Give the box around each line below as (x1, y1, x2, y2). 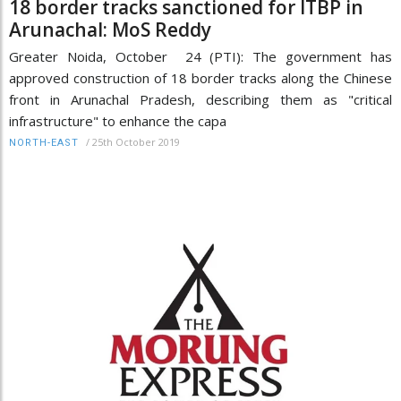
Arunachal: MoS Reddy (9, 16, 211, 42)
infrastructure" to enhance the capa (9, 111, 226, 130)
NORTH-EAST (9, 136, 79, 149)
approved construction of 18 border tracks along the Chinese (9, 68, 392, 87)
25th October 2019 (92, 134, 180, 149)
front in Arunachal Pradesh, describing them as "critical (9, 90, 392, 108)
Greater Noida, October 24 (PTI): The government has (9, 47, 392, 65)
